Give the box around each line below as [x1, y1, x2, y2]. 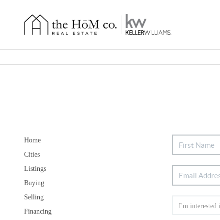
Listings [24, 165, 46, 173]
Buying [24, 179, 44, 187]
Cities [24, 151, 40, 159]
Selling [24, 193, 44, 201]
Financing [24, 208, 52, 216]
